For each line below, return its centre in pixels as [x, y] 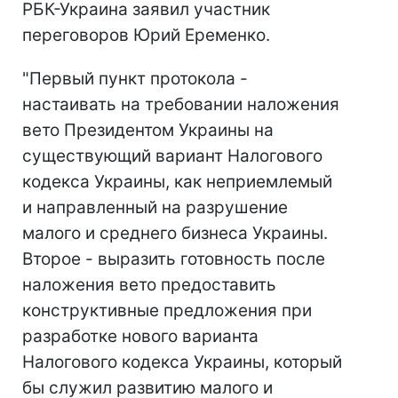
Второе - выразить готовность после [174, 259]
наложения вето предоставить [149, 285]
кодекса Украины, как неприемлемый [177, 182]
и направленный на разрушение [155, 207]
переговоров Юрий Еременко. [146, 35]
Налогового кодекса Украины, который [182, 362]
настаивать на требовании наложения [181, 104]
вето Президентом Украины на [148, 130]
